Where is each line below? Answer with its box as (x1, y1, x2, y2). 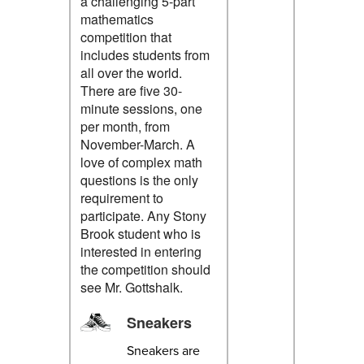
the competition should (80, 259, 210, 279)
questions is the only (80, 170, 198, 189)
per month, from (80, 116, 170, 136)
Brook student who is (80, 223, 201, 243)
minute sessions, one (80, 98, 202, 118)
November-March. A (80, 134, 195, 154)
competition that (80, 27, 171, 46)
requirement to (80, 188, 163, 207)
